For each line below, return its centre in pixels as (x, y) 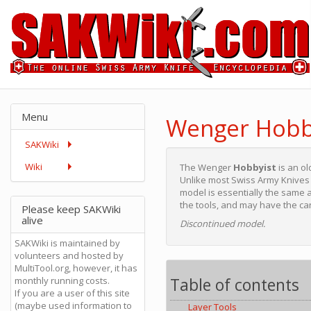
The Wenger (207, 167)
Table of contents (235, 284)
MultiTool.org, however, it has (76, 268)
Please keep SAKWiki (71, 209)
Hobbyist (255, 167)
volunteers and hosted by (69, 255)
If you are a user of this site (72, 293)
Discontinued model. (222, 224)
